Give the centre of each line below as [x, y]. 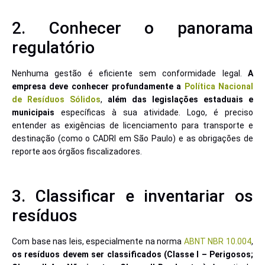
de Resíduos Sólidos [56, 99]
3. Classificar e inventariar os [132, 196]
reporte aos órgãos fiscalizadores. [77, 151]
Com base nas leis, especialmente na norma [98, 241]
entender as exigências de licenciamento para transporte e [132, 125]
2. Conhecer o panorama [132, 28]
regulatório [53, 47]
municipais [36, 112]
